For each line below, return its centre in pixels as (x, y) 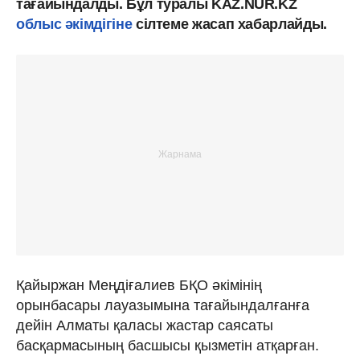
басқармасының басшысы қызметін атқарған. (168, 345)
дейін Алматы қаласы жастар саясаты (145, 325)
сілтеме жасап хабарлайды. (231, 24)
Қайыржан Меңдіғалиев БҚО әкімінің (139, 285)
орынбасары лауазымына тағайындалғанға (163, 305)
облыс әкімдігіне (76, 24)
